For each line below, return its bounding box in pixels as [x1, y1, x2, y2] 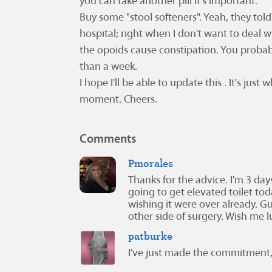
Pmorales [128, 155, 173, 171]
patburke [128, 228, 172, 243]
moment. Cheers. [80, 94, 157, 106]
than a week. [80, 61, 137, 73]
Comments [80, 131, 136, 146]
